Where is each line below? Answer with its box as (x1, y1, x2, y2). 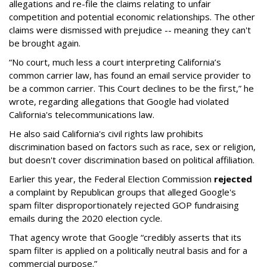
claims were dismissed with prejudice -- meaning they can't (9, 23, 251, 36)
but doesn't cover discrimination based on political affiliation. (9, 153, 254, 166)
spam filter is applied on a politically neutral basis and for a (9, 244, 247, 256)
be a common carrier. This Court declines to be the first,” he (9, 82, 254, 94)
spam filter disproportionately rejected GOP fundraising (9, 198, 239, 211)
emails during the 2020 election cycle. (9, 212, 162, 224)
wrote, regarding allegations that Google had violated (9, 95, 229, 107)
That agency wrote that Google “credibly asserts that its (9, 231, 241, 243)
